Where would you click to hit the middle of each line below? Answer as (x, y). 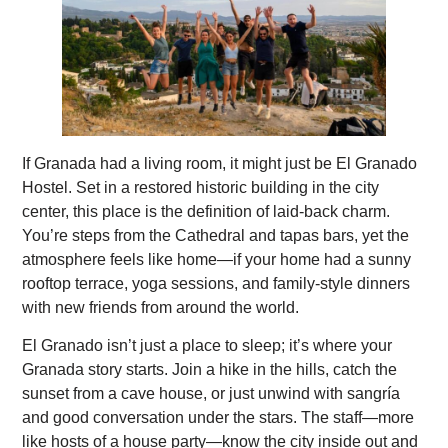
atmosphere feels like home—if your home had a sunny (217, 259)
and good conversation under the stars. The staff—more (218, 418)
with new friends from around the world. (161, 307)
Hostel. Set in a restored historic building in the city (201, 187)
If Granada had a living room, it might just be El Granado (220, 163)
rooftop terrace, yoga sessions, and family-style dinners (216, 283)
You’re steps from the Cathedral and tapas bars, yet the (216, 235)
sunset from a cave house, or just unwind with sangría (211, 394)
